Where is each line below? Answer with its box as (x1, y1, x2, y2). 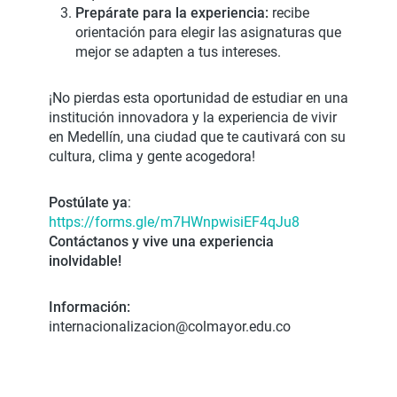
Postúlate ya (49, 194, 128, 211)
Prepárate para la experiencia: (75, 4, 269, 21)
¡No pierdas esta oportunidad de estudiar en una (49, 90, 348, 106)
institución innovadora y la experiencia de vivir (49, 109, 337, 126)
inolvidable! (49, 253, 121, 269)
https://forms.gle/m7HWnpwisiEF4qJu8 (49, 214, 300, 230)
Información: (49, 299, 130, 315)
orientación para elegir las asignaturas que (75, 24, 341, 41)
